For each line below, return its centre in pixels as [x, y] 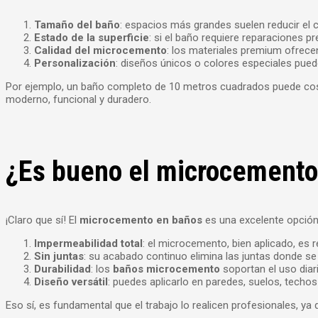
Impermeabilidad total [88, 243]
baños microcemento [166, 269]
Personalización [75, 64]
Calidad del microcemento [100, 51]
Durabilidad [62, 269]
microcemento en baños [141, 220]
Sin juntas [59, 256]
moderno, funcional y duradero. [78, 100]
